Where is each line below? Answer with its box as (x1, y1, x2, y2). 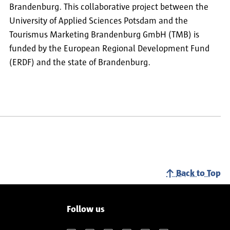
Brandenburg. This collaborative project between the (9, 3, 208, 12)
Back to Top (176, 168, 221, 178)
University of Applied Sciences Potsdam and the (9, 16, 188, 26)
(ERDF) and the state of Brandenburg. (9, 58, 150, 68)
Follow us (67, 204, 105, 214)
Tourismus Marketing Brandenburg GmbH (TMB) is (9, 30, 199, 40)
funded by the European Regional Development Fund (9, 44, 209, 54)
